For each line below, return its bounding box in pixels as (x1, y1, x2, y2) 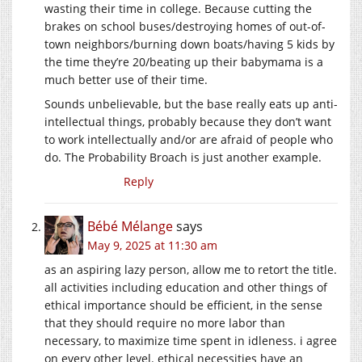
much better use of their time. (44, 71, 208, 87)
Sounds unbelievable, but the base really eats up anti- (44, 95, 338, 112)
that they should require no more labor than (44, 314, 285, 330)
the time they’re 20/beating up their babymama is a (44, 53, 323, 69)
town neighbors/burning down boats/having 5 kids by (44, 36, 335, 52)
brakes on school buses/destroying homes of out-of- (44, 18, 326, 34)
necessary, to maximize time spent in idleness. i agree (44, 332, 337, 348)
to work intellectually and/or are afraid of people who (44, 131, 333, 147)
